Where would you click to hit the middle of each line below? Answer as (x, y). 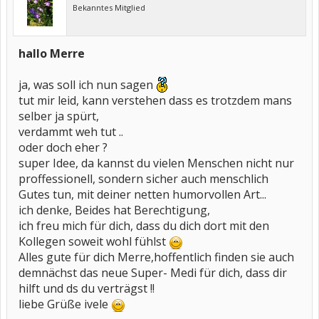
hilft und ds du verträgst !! (87, 288)
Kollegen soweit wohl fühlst (94, 241)
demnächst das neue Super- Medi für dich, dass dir (153, 273)
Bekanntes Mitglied (109, 7)
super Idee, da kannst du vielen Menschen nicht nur (156, 163)
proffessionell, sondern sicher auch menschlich (143, 179)
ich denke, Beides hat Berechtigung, (114, 210)
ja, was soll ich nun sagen (87, 85)
